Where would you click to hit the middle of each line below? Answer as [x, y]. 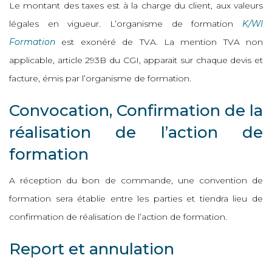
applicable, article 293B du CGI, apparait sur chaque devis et [136, 60]
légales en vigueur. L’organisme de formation [126, 24]
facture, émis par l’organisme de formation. [100, 78]
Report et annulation [92, 249]
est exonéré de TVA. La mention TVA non [159, 42]
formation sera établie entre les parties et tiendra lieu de [136, 199]
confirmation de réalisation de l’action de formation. [118, 217]
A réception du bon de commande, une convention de [136, 180]
